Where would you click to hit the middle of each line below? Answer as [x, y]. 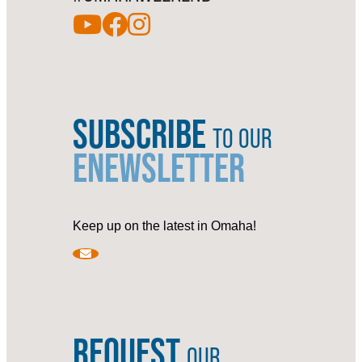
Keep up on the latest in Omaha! [164, 226]
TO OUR [242, 138]
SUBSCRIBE [142, 133]
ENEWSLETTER [158, 167]
